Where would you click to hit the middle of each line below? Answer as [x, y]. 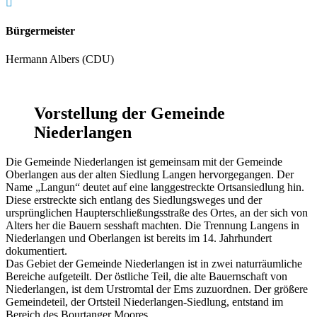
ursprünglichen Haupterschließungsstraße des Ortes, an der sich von [157, 213]
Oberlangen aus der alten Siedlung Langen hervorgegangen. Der [150, 175]
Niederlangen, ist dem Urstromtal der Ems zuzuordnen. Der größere [157, 289]
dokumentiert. [36, 251]
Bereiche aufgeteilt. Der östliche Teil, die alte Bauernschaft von [146, 277]
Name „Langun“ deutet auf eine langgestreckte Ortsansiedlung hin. [155, 188]
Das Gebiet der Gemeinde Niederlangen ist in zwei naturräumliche [154, 264]
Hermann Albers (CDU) [60, 59]
